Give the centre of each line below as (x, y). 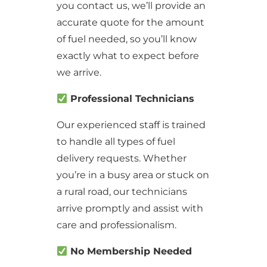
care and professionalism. (116, 225)
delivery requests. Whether (121, 158)
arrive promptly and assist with (130, 208)
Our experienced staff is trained (131, 125)
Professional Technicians (131, 99)
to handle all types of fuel (116, 142)
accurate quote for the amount (130, 22)
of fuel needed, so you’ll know (126, 39)
